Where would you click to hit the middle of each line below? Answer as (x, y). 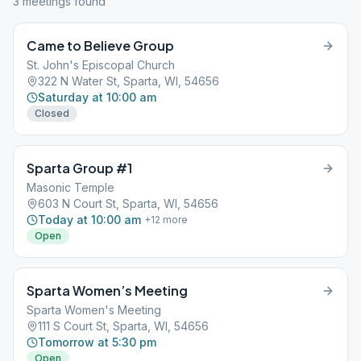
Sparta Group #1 (79, 168)
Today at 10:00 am (89, 220)
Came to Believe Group (100, 46)
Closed (52, 113)
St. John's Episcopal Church (101, 65)
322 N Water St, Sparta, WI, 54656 (129, 81)
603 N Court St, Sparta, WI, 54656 (128, 203)
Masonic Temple (71, 187)
